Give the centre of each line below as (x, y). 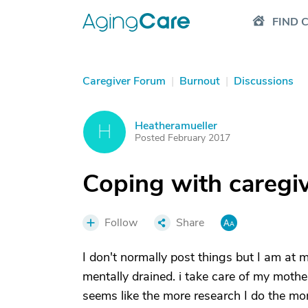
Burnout (200, 81)
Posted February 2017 (183, 138)
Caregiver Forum (124, 81)
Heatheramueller (176, 126)
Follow (121, 223)
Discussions (264, 81)
